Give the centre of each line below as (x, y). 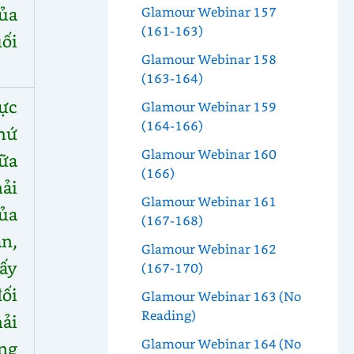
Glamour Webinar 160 (209, 154)
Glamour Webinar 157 (209, 12)
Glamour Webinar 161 (209, 201)
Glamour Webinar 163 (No (221, 296)
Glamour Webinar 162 (209, 249)
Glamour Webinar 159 (209, 107)
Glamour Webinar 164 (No (221, 344)
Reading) (168, 315)
